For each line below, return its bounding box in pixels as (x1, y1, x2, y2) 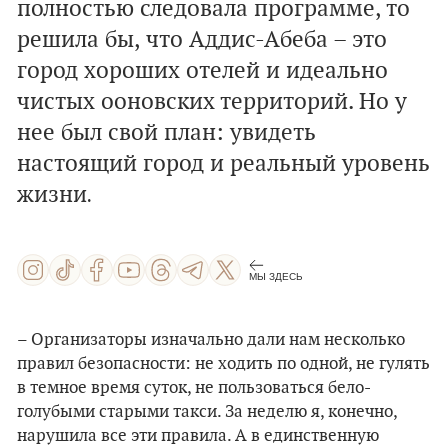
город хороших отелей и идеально (17, 57, 388, 85)
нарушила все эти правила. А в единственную (17, 426, 379, 446)
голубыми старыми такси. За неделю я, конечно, (17, 402, 397, 422)
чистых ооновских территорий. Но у (17, 88, 407, 116)
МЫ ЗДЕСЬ (249, 270, 303, 282)
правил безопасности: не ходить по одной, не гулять (17, 354, 430, 374)
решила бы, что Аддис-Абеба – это (17, 26, 387, 54)
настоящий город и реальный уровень (17, 150, 430, 178)
